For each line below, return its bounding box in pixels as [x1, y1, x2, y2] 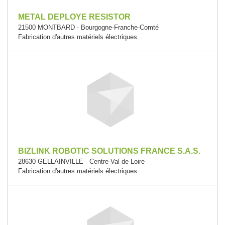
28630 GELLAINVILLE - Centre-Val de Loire [18, 158, 145, 165]
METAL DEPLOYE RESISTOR [18, 13, 131, 21]
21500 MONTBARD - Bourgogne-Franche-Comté [18, 24, 159, 31]
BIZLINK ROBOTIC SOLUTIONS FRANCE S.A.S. [18, 147, 200, 155]
